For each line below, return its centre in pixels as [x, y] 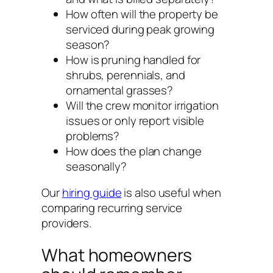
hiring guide [92, 193]
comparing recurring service [112, 208]
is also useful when [171, 193]
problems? [93, 136]
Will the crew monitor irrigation [142, 105]
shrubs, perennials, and [126, 75]
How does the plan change [134, 151]
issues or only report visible [135, 120]
